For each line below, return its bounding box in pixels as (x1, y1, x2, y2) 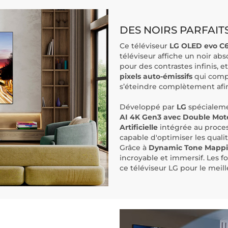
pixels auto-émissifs (120, 72, 192, 81)
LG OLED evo (169, 41, 217, 51)
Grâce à (120, 143, 149, 153)
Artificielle (120, 123, 158, 132)
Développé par (120, 102, 177, 112)
